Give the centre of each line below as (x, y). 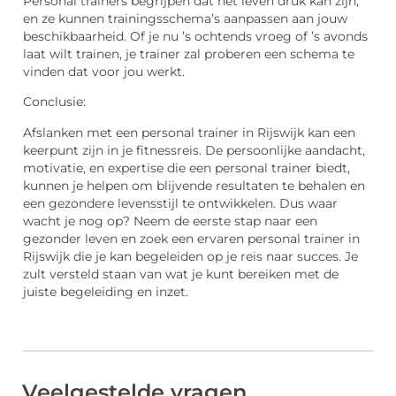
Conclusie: (54, 102)
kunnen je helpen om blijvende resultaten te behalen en (194, 185)
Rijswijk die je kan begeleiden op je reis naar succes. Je (190, 256)
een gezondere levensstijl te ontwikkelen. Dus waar (180, 203)
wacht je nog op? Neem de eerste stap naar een (170, 221)
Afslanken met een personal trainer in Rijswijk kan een (189, 132)
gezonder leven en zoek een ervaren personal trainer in (191, 238)
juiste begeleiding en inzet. (106, 291)
